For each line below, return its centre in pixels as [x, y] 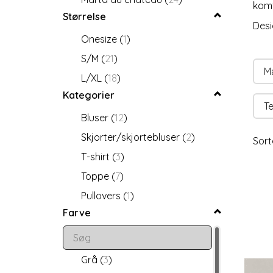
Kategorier [89, 95]
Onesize [100, 39]
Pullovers [102, 195]
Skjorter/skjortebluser [132, 137]
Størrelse [84, 16]
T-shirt [97, 156]
